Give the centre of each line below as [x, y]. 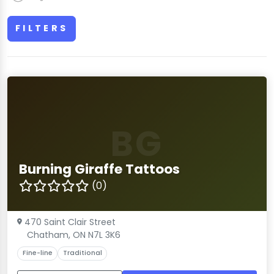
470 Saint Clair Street [70, 222]
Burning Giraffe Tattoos [100, 169]
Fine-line [37, 253]
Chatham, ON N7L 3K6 [74, 235]
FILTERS [42, 28]
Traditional [82, 253]
